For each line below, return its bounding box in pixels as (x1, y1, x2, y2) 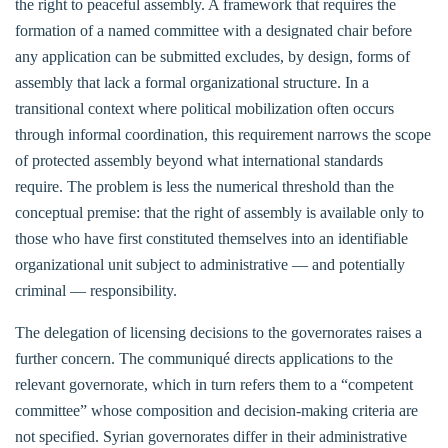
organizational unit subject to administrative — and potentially (15, 255, 405, 273)
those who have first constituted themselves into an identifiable (15, 229, 408, 247)
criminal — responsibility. (15, 281, 177, 299)
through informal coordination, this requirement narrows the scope (15, 125, 431, 143)
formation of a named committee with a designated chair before (15, 21, 412, 39)
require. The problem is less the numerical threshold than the (15, 177, 394, 195)
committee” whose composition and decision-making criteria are (15, 401, 418, 419)
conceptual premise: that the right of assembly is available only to (15, 203, 424, 221)
